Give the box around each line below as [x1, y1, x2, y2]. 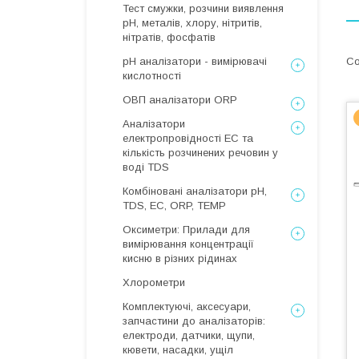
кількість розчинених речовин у [123, 147, 278, 159]
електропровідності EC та [123, 132, 253, 144]
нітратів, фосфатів [123, 31, 216, 43]
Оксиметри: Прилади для [123, 224, 250, 236]
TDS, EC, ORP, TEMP [123, 200, 226, 212]
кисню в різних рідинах [123, 252, 237, 264]
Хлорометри [123, 276, 185, 288]
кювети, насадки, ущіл [123, 344, 233, 356]
